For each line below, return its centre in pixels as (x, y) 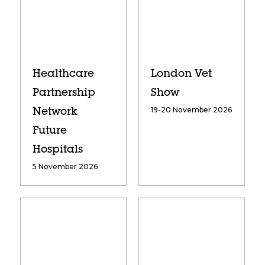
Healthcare (63, 75)
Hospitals (57, 151)
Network (55, 113)
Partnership (64, 94)
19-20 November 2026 (191, 110)
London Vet (181, 75)
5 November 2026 (65, 167)
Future (49, 132)
